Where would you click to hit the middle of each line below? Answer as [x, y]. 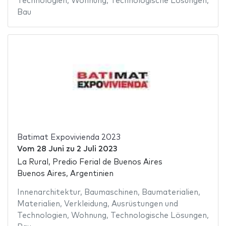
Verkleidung [86, 204]
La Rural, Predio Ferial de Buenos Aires [90, 162]
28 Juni [50, 149]
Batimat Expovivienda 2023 [69, 137]
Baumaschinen [111, 193]
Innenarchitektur [48, 193]
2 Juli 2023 [97, 149]
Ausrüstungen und [145, 204]
